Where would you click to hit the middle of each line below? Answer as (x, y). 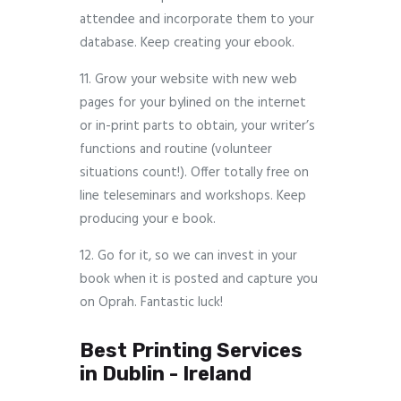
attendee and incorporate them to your (197, 20)
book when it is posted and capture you (199, 280)
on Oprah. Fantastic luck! (151, 303)
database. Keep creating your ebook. (187, 43)
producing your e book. (148, 220)
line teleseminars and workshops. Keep (193, 196)
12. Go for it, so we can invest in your (188, 256)
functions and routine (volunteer (176, 150)
